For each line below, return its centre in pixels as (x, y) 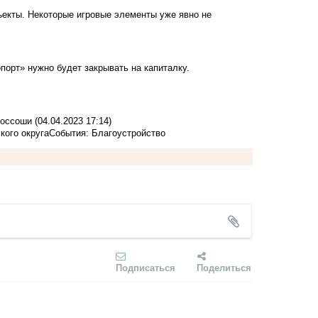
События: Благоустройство (107, 133)
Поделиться (224, 267)
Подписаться (146, 267)
